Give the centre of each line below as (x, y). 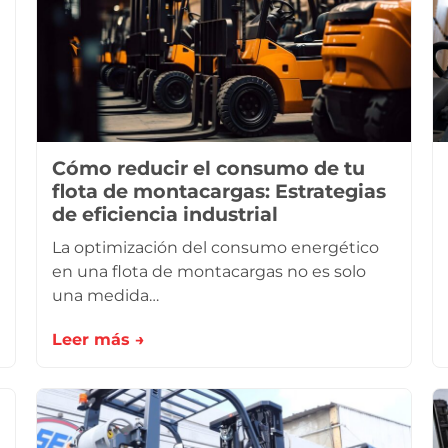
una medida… (105, 295)
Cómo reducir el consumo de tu (208, 168)
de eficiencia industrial (165, 214)
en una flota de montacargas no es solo (209, 271)
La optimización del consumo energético (215, 247)
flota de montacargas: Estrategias (219, 191)
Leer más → (98, 339)
